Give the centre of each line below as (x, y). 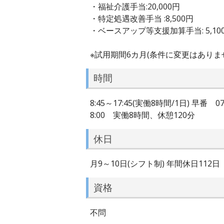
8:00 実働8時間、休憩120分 (142, 115)
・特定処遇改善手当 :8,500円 (142, 18)
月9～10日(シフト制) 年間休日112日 (155, 164)
